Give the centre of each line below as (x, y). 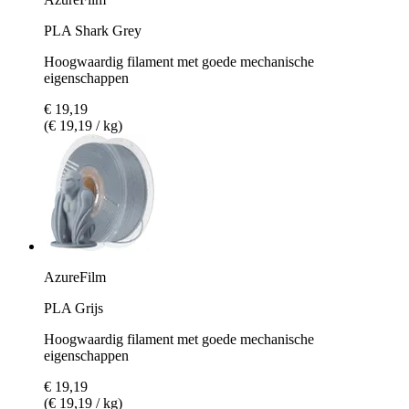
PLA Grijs (73, 308)
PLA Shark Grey (93, 30)
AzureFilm (75, 277)
